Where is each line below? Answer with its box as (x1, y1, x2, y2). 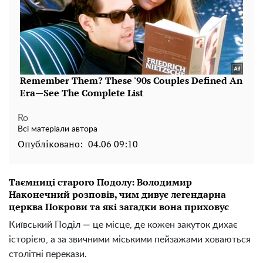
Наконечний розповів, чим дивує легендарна (9, 188, 226, 201)
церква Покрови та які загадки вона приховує (9, 200, 229, 214)
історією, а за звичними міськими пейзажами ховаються (9, 235, 251, 245)
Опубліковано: (18, 137, 83, 151)
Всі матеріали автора (18, 125, 97, 134)
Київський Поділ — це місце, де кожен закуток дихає (9, 220, 238, 230)
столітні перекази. (9, 249, 87, 259)
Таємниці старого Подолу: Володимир (9, 176, 192, 189)
